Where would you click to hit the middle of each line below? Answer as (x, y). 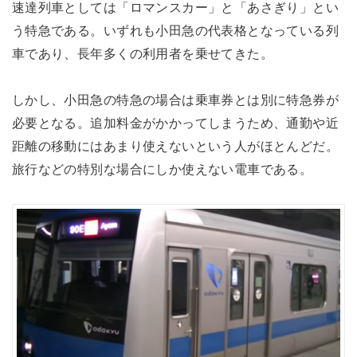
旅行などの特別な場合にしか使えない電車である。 (162, 169)
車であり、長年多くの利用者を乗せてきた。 (143, 54)
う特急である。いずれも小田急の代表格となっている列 (175, 31)
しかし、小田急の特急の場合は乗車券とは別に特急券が (175, 99)
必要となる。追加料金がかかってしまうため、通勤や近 (175, 122)
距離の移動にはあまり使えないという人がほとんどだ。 (175, 145)
